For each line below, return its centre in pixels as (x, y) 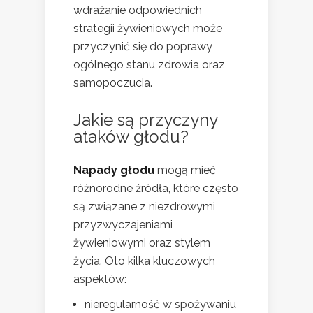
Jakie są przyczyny (145, 119)
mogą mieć (185, 170)
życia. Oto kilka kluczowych (144, 261)
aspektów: (100, 279)
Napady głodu (114, 170)
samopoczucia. (113, 82)
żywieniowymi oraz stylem (142, 242)
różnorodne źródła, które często (156, 188)
